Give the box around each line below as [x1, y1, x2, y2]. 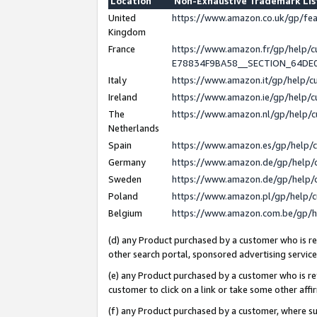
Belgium [108, 207, 142, 219]
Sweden [108, 173, 142, 185]
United [108, 11, 136, 23]
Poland [108, 190, 138, 202]
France [108, 42, 135, 54]
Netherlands [108, 122, 159, 134]
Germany [108, 156, 146, 168]
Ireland [108, 91, 137, 103]
